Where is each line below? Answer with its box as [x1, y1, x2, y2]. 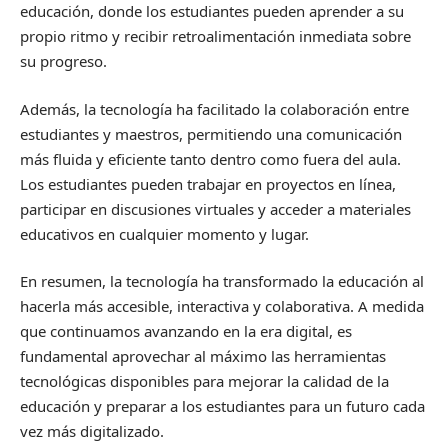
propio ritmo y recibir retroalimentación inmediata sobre [20, 26, 411, 47]
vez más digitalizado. [20, 421, 164, 442]
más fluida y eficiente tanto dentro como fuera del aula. [20, 148, 401, 169]
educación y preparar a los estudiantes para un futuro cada [20, 396, 425, 417]
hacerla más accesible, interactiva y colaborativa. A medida [20, 296, 424, 317]
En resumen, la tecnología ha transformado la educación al [20, 271, 424, 292]
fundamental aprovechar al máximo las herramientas [20, 346, 386, 367]
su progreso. [20, 51, 107, 72]
